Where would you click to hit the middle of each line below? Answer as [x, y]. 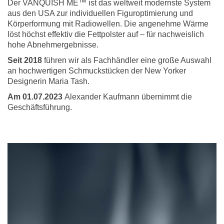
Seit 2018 [25, 60]
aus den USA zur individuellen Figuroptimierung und [100, 13]
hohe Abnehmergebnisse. [53, 44]
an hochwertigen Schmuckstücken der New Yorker [97, 70]
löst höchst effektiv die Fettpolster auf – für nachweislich [106, 34]
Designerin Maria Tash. [48, 81]
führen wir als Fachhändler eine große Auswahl [127, 60]
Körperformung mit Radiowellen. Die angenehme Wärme [108, 23]
